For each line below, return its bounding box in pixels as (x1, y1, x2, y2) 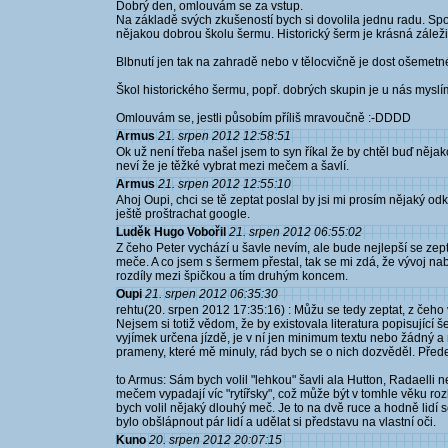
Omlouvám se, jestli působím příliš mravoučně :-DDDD (116, 111, 411, 125)
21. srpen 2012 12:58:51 (158, 129, 291, 143)
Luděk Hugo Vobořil (116, 225, 226, 239)
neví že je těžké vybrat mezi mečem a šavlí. (116, 159, 349, 173)
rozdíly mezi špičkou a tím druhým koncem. (116, 269, 348, 283)
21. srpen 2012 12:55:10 (158, 177, 291, 191)
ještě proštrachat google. (116, 207, 250, 221)
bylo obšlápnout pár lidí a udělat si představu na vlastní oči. (116, 415, 436, 429)
